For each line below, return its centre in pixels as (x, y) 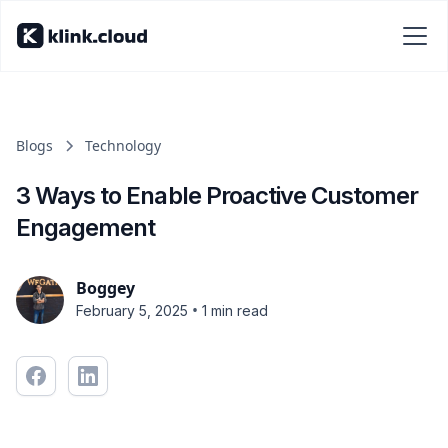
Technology (123, 145)
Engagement (86, 227)
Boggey (105, 288)
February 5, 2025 (132, 310)
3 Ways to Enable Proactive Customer (217, 195)
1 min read (235, 310)
